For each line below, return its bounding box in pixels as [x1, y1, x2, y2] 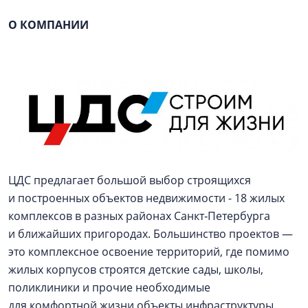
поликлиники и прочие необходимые [8, 279, 210, 295]
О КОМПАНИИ [8, 17, 89, 33]
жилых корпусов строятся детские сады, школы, [8, 261, 263, 277]
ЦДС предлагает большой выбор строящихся [8, 172, 251, 188]
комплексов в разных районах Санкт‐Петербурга [8, 208, 270, 223]
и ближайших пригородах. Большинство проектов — [8, 225, 293, 241]
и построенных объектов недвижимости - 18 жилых [8, 190, 285, 206]
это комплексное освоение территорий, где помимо [8, 243, 289, 259]
